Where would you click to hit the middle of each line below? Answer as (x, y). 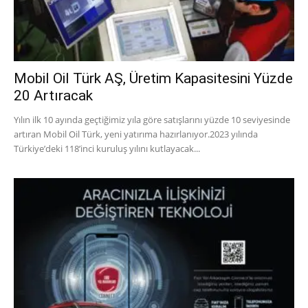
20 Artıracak (53, 95)
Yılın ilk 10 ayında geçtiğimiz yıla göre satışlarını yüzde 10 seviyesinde (152, 119)
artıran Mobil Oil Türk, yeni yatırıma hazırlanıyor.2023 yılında (136, 134)
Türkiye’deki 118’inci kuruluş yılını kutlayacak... (107, 148)
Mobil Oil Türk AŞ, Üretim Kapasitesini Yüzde (153, 78)
